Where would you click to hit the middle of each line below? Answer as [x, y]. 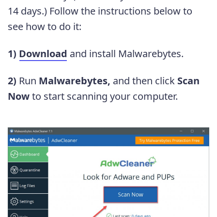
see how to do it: [45, 26]
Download [43, 53]
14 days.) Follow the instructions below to [100, 11]
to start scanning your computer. [105, 96]
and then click [144, 80]
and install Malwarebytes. [125, 53]
